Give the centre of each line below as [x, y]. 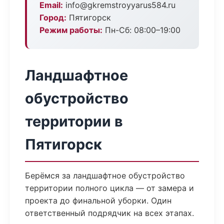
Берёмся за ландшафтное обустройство [105, 175]
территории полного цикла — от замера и [109, 188]
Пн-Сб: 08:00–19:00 [141, 30]
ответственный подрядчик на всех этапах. [109, 213]
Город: [53, 17]
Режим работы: [71, 30]
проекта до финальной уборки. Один [98, 200]
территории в [74, 121]
